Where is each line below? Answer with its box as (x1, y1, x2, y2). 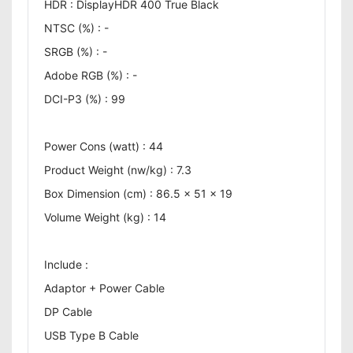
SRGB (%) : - (44, 45, 107, 58)
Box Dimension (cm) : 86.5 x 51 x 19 (44, 187, 232, 200)
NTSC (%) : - (44, 21, 109, 35)
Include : (44, 258, 88, 271)
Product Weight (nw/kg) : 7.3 (44, 163, 191, 176)
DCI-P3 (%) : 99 (44, 92, 125, 106)
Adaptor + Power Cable (44, 281, 165, 295)
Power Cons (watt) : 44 (44, 139, 163, 153)
